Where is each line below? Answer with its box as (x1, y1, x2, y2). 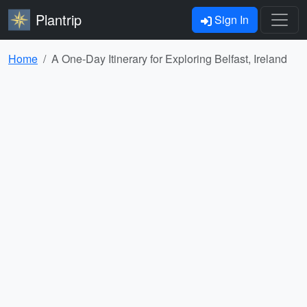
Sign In (212, 12, 249, 27)
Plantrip (36, 10, 82, 29)
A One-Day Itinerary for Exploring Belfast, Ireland (51, 51, 287, 66)
